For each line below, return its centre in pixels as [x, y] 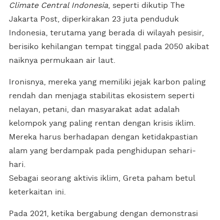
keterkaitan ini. [37, 192]
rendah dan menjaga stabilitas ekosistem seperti [102, 96]
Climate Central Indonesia [58, 5]
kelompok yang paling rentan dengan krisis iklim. [102, 123]
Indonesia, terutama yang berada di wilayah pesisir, [106, 33]
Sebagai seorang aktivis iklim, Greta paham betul [102, 178]
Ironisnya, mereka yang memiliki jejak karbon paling [107, 82]
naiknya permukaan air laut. [62, 60]
